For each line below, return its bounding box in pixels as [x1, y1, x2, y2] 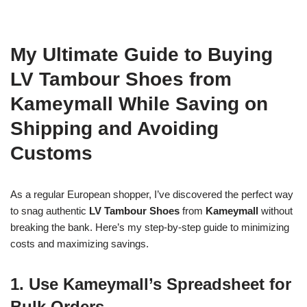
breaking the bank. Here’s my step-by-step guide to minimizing [10, 221, 289, 233]
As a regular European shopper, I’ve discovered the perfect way [10, 188, 293, 200]
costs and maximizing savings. [10, 238, 149, 249]
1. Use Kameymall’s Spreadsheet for [10, 275, 291, 293]
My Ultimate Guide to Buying [10, 44, 273, 65]
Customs [10, 143, 93, 164]
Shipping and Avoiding [10, 118, 219, 139]
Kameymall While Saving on [10, 93, 268, 114]
